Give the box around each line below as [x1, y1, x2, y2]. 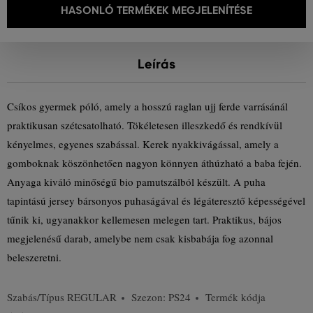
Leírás [138, 57, 175, 72]
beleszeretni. [7, 250, 61, 264]
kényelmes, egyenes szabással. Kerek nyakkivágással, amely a [7, 137, 279, 151]
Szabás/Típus [7, 290, 67, 304]
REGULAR [67, 290, 117, 304]
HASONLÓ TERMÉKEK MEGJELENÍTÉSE [61, 3, 252, 17]
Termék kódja [205, 290, 265, 304]
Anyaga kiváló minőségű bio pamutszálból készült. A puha [7, 175, 265, 189]
